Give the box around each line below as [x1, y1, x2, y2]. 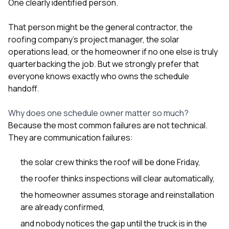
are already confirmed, [20, 201, 105, 213]
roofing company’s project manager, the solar [8, 33, 179, 45]
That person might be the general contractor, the [8, 21, 193, 33]
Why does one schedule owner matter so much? [8, 107, 189, 119]
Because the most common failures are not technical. [8, 119, 208, 131]
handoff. [8, 82, 39, 94]
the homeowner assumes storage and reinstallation [20, 189, 214, 200]
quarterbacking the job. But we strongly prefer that [8, 58, 199, 70]
